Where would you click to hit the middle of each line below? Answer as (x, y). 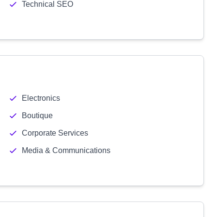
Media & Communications (66, 150)
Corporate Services (55, 133)
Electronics (41, 98)
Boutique (37, 116)
